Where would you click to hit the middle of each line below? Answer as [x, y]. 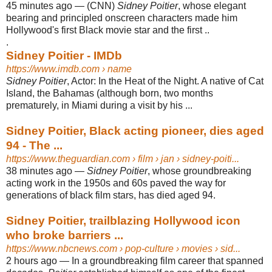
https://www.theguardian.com [68, 158]
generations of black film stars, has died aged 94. [111, 195]
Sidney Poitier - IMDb [64, 55]
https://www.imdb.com [53, 69]
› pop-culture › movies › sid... [179, 248]
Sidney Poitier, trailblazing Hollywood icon [123, 220]
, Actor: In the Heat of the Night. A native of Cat [165, 81]
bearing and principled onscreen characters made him [122, 18]
